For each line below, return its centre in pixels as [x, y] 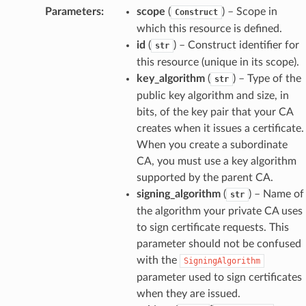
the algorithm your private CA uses [219, 211]
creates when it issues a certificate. [220, 128]
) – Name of [276, 194]
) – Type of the [267, 78]
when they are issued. [188, 293]
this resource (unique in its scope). [218, 62]
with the [158, 260]
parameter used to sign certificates [219, 277]
